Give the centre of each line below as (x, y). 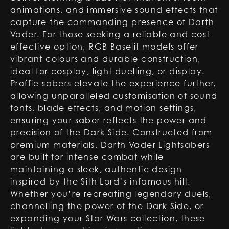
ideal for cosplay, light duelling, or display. (108, 71)
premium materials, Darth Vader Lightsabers (110, 145)
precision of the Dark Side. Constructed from (111, 132)
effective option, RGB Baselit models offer (105, 47)
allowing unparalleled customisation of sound (114, 96)
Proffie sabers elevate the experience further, (113, 83)
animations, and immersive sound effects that (114, 10)
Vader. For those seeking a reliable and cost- (112, 34)
